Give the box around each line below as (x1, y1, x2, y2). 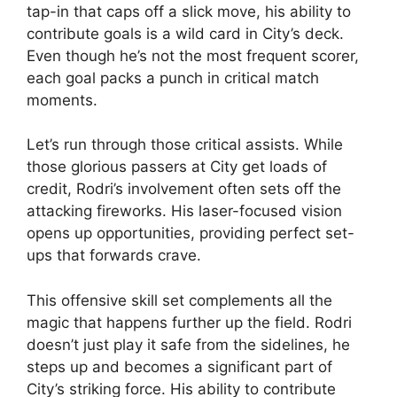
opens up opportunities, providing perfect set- (27, 224, 354, 242)
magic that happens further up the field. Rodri (27, 313, 352, 331)
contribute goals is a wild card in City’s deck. (27, 24, 344, 43)
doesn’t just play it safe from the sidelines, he (27, 335, 350, 354)
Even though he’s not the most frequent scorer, (27, 46, 359, 65)
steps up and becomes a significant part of (27, 357, 332, 376)
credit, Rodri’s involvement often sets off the (27, 180, 341, 198)
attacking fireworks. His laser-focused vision (27, 202, 342, 220)
